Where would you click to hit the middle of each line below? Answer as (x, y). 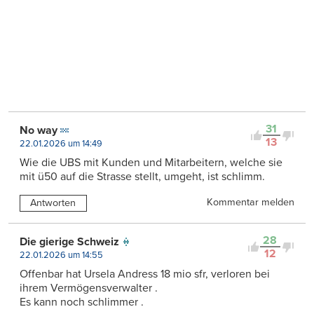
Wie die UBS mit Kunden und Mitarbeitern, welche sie (151, 163)
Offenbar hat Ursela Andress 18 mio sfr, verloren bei (145, 274)
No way (39, 131)
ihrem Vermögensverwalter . (89, 288)
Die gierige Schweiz (69, 242)
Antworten (53, 203)
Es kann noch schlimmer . (82, 302)
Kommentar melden (251, 203)
